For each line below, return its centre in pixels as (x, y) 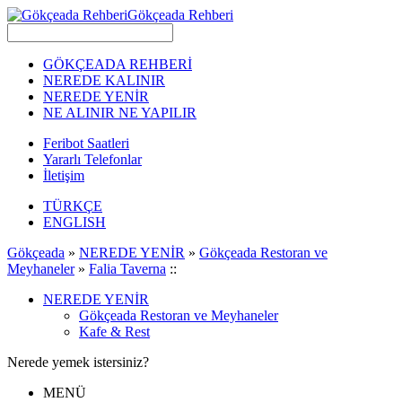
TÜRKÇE (73, 206)
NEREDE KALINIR (104, 80)
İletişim (64, 175)
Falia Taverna (127, 269)
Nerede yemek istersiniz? (78, 362)
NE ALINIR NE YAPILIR (120, 113)
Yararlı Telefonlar (92, 159)
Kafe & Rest (114, 332)
